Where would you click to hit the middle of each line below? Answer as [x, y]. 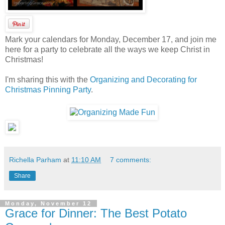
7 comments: [131, 159]
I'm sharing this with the [47, 79]
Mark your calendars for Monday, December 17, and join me [111, 39]
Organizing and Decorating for [143, 79]
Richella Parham [35, 159]
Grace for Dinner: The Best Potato [96, 213]
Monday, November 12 [48, 203]
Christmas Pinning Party [48, 89]
